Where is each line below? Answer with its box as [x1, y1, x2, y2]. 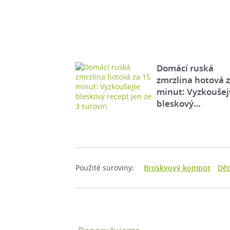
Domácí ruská [156, 62, 214, 74]
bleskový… [156, 97, 201, 109]
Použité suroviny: [75, 162, 134, 172]
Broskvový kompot [144, 162, 210, 172]
